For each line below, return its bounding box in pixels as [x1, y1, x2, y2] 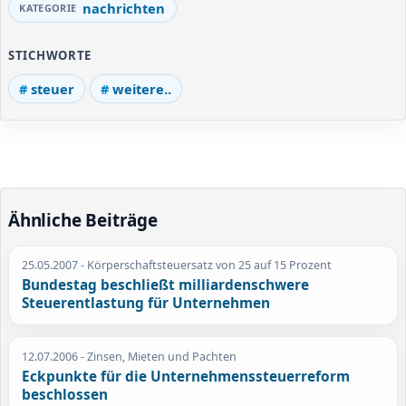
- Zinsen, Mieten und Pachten [78, 348, 237, 364]
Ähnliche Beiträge [8, 208, 158, 232]
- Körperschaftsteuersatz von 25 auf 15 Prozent [78, 256, 333, 273]
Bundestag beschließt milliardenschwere [22, 275, 310, 295]
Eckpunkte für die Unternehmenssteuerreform [22, 367, 351, 387]
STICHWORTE [8, 46, 92, 63]
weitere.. [111, 79, 171, 98]
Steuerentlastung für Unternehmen [22, 294, 271, 314]
